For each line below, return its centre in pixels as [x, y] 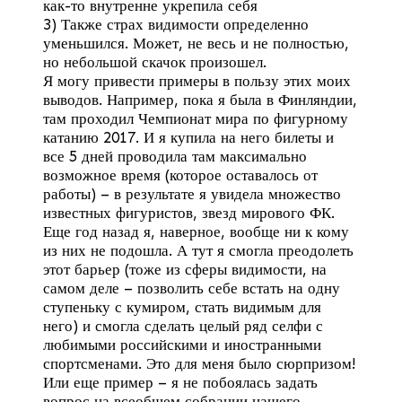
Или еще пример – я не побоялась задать [180, 383]
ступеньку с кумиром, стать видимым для [182, 307]
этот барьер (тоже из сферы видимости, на [185, 270]
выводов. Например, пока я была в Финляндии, [200, 100]
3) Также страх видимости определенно [176, 25]
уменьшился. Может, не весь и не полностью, [196, 44]
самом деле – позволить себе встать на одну [192, 288]
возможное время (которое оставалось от [180, 175]
